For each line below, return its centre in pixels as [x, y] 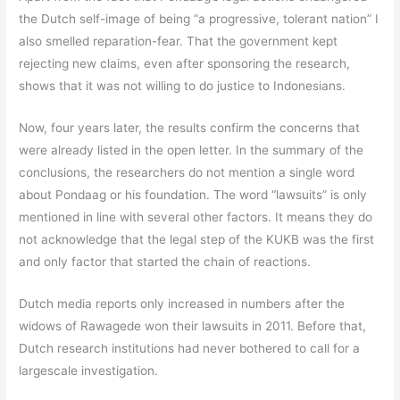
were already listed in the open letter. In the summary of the [192, 150]
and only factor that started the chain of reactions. [165, 261]
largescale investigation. [89, 370]
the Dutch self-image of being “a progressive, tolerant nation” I [199, 19]
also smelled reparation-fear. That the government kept [179, 42]
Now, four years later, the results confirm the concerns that [190, 127]
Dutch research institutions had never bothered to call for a [190, 348]
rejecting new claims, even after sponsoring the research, [185, 64]
